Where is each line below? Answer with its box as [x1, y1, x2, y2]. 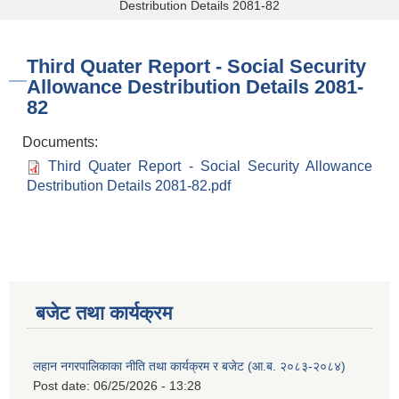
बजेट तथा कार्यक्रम [36, 302, 172, 325]
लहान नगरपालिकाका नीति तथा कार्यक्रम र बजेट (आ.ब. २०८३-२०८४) [33, 359, 346, 374]
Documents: [22, 134, 102, 151]
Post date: [33, 379, 94, 394]
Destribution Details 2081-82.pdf [27, 178, 231, 194]
